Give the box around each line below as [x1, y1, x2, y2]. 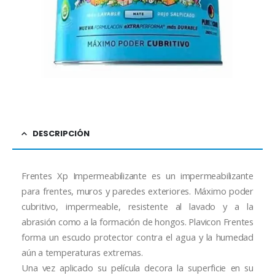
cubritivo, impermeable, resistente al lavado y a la [21, 200, 254, 213]
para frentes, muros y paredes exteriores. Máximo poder [21, 185, 254, 198]
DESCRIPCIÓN [33, 128, 90, 140]
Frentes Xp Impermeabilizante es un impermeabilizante [21, 169, 254, 182]
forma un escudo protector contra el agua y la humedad [21, 231, 254, 244]
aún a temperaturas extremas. [21, 246, 143, 259]
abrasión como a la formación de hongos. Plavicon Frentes [21, 215, 254, 228]
